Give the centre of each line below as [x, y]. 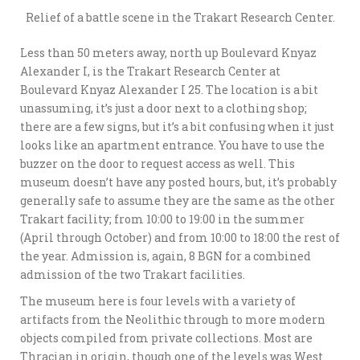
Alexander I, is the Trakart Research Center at [150, 72]
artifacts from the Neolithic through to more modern [173, 320]
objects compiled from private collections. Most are [166, 338]
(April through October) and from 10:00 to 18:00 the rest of [180, 238]
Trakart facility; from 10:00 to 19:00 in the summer [162, 219]
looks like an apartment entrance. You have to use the [172, 145]
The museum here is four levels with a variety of [158, 301]
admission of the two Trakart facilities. [133, 275]
